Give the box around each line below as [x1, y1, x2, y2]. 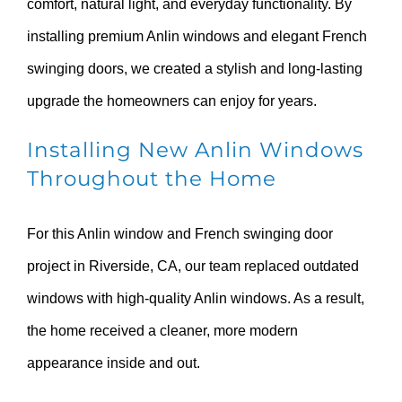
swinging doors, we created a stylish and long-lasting [27, 60, 363, 76]
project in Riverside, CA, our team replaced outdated [27, 258, 359, 274]
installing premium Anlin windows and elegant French [27, 28, 367, 44]
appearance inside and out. [27, 354, 200, 371]
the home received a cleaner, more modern [27, 322, 298, 338]
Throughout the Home [27, 165, 276, 191]
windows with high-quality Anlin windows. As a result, [27, 290, 364, 306]
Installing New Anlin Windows [27, 136, 363, 162]
